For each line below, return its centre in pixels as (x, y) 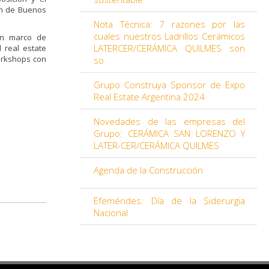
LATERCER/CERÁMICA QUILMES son (169, 48)
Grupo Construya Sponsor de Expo (169, 85)
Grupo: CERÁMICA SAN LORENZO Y (169, 133)
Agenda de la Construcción (148, 170)
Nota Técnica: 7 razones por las (169, 24)
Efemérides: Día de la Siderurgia (169, 201)
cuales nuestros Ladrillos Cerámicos (169, 36)
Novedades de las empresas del (169, 121)
